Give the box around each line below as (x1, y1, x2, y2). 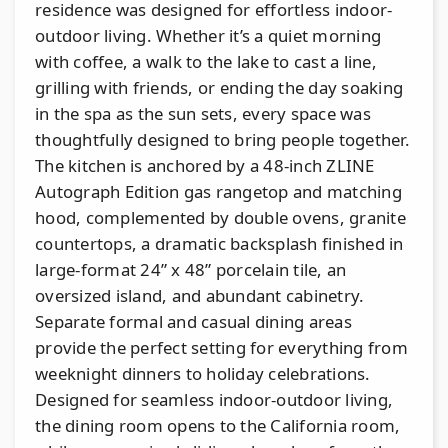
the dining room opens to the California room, (35, 413, 401, 437)
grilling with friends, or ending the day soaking (35, 75, 403, 99)
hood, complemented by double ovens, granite (35, 205, 406, 229)
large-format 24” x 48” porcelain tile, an (35, 257, 347, 281)
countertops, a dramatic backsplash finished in (35, 231, 404, 255)
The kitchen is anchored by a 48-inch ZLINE (35, 153, 375, 177)
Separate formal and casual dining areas (35, 309, 352, 333)
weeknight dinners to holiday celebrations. (35, 361, 371, 385)
